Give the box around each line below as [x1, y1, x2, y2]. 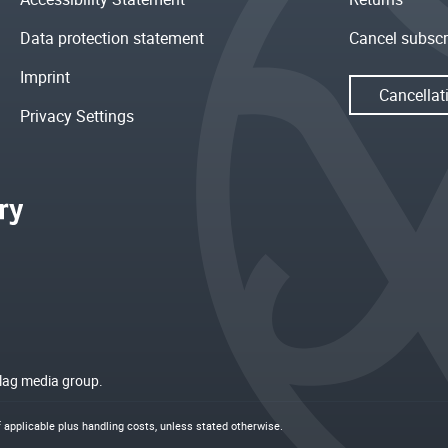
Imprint [20, 66, 70, 89]
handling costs [82, 418, 155, 434]
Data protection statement [20, 27, 204, 50]
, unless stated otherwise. [155, 418, 283, 434]
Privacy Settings [20, 105, 134, 128]
